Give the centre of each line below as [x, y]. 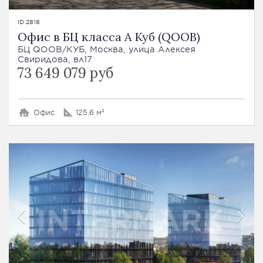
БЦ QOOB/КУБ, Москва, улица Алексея [107, 49]
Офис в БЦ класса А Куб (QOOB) [109, 36]
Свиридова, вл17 [55, 59]
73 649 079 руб [65, 73]
